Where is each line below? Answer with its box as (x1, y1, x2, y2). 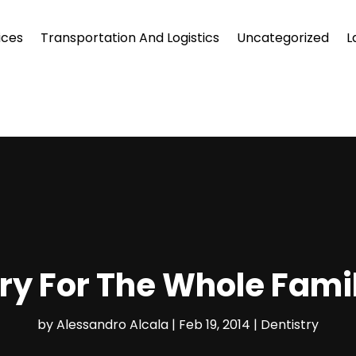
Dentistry (261, 315, 319, 335)
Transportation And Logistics (40, 29, 219, 47)
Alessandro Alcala (56, 315, 168, 335)
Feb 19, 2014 (179, 315, 250, 335)
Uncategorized (236, 29, 329, 47)
